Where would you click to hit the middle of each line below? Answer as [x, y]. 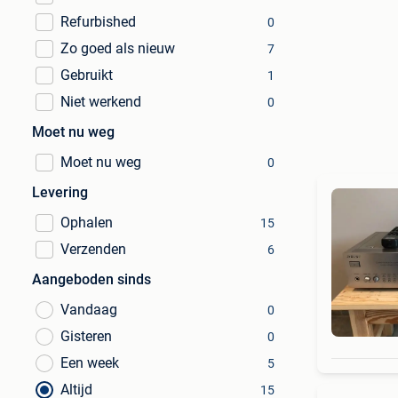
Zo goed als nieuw [118, 48]
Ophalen [87, 223]
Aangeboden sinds [92, 279]
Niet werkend [101, 102]
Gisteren [86, 336]
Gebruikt [87, 75]
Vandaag [89, 310]
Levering [60, 192]
